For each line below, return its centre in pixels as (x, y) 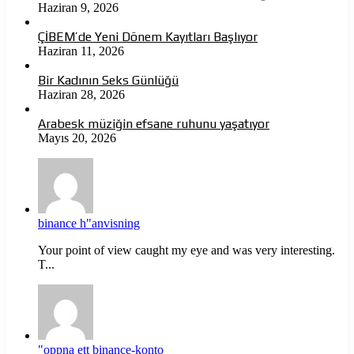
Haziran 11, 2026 (81, 51)
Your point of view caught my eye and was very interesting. (186, 250)
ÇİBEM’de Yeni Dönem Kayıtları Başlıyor (148, 36)
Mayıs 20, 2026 (77, 137)
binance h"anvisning (89, 223)
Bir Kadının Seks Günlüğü (108, 80)
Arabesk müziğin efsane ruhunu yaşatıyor (154, 123)
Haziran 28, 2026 (81, 94)
